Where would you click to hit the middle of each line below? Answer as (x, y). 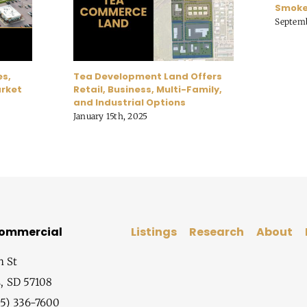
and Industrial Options (129, 102)
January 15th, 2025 (110, 116)
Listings (153, 232)
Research (216, 232)
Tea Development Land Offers (147, 76)
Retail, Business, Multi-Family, (147, 89)
